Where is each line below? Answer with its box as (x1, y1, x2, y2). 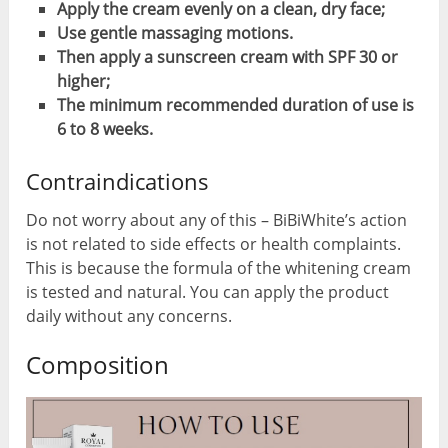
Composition (26, 347, 170, 381)
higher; (56, 69, 110, 92)
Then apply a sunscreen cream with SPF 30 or (56, 45, 398, 68)
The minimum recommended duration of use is (56, 93, 414, 116)
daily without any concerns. (26, 304, 233, 327)
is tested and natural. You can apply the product (26, 280, 390, 303)
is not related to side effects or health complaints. (26, 232, 402, 255)
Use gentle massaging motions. (56, 21, 293, 44)
